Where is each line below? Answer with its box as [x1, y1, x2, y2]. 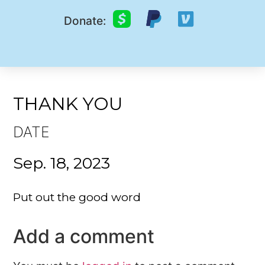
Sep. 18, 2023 [13, 153, 111, 173]
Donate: [63, 14, 106, 28]
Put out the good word [13, 189, 141, 204]
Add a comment [13, 225, 155, 248]
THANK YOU [13, 92, 123, 115]
